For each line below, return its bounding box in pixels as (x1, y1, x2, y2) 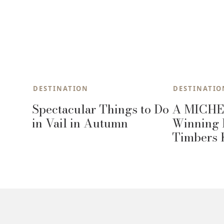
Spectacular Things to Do (32, 99, 169, 118)
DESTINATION (32, 83, 89, 93)
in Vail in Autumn (32, 113, 128, 132)
